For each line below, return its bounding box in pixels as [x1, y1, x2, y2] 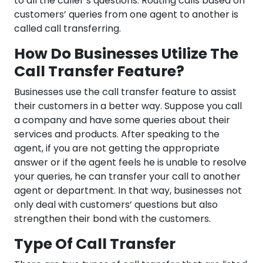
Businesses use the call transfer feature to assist [14, 85, 237, 99]
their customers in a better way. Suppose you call [14, 99, 242, 113]
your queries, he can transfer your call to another [14, 170, 241, 184]
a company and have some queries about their [14, 113, 230, 127]
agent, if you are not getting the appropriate [14, 141, 220, 156]
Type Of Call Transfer [14, 234, 176, 255]
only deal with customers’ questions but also [14, 198, 218, 212]
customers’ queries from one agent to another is [14, 8, 238, 22]
